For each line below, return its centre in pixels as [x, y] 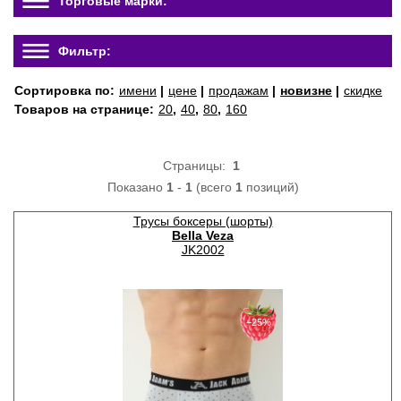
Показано [137, 187]
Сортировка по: [66, 90]
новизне [306, 90]
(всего [213, 187]
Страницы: [197, 166]
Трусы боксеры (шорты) [203, 221]
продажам [239, 90]
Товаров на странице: [86, 109]
